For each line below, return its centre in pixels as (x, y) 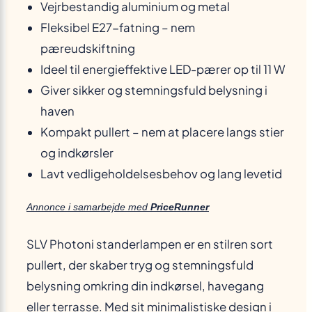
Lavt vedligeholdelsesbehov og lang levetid (161, 174)
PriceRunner (180, 207)
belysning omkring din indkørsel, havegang (145, 286)
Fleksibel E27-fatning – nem (118, 28)
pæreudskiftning (88, 49)
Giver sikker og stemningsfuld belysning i (154, 91)
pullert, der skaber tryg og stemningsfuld (140, 265)
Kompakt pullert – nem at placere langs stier (162, 132)
